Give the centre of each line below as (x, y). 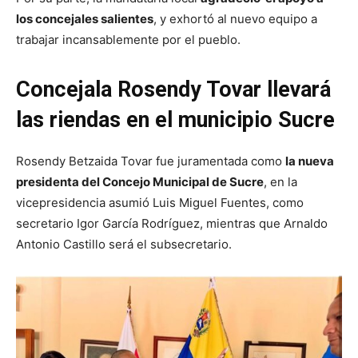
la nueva (310, 161)
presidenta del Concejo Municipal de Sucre (140, 182)
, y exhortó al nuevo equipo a (235, 19)
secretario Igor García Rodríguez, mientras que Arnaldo (172, 224)
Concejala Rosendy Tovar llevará (173, 90)
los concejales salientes (85, 19)
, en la (280, 182)
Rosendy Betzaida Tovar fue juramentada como (151, 161)
